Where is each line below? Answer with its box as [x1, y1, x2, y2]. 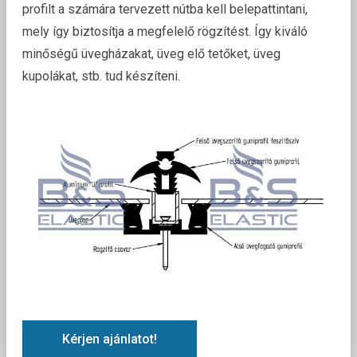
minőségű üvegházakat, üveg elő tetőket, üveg [22, 46, 280, 62]
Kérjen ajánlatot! [62, 331, 157, 347]
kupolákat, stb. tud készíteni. [22, 69, 180, 84]
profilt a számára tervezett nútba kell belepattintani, [22, 2, 308, 18]
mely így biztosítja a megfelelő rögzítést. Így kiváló [22, 24, 308, 40]
